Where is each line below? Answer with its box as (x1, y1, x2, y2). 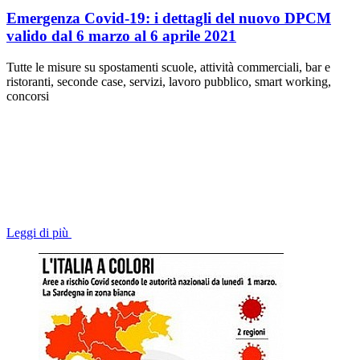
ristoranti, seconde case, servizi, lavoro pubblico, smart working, (6, 74, 331, 88)
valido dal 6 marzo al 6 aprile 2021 (6, 27, 236, 45)
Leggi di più (6, 225, 68, 239)
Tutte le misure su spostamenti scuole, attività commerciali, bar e (6, 59, 330, 74)
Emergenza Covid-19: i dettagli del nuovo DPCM (6, 10, 331, 27)
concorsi (6, 88, 49, 103)
